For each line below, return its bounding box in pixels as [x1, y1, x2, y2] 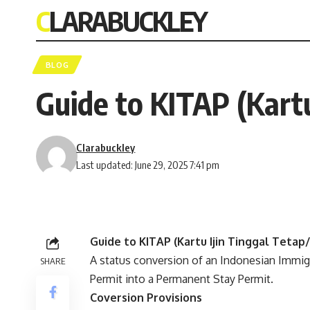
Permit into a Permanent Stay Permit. [90, 272, 273, 286]
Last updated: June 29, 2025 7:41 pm [76, 158, 220, 172]
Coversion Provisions [90, 291, 202, 305]
